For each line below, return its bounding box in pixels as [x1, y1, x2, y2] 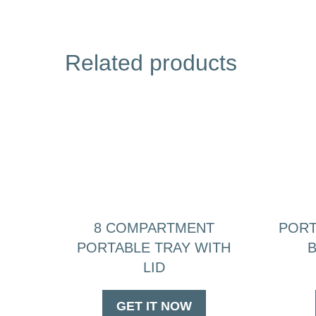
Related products [65, 49, 237, 75]
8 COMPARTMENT [93, 219, 214, 236]
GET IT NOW [116, 298, 192, 313]
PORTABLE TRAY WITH [77, 239, 231, 255]
